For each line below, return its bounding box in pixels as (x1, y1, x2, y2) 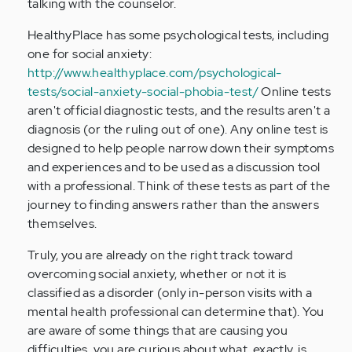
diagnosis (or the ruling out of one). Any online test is (27, 121, 328, 138)
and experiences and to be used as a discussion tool (27, 159, 321, 176)
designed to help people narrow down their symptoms (27, 140, 334, 157)
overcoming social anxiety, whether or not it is (27, 266, 287, 283)
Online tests (258, 83, 332, 101)
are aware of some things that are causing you (27, 322, 288, 339)
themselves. (27, 215, 97, 233)
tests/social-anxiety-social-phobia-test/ (27, 83, 258, 101)
